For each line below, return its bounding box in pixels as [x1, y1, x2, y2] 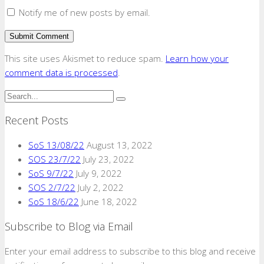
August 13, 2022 [87, 139, 153, 151]
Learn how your [166, 52, 229, 65]
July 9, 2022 [76, 167, 122, 180]
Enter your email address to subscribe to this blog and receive [5, 245, 256, 258]
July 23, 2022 [83, 153, 134, 166]
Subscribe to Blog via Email [5, 219, 133, 234]
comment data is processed [5, 67, 118, 79]
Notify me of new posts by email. [19, 6, 150, 19]
